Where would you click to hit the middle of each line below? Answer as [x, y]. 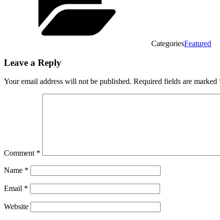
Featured [198, 43]
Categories [168, 43]
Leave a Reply [33, 62]
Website [16, 207]
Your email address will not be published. [68, 82]
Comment [20, 153]
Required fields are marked [176, 82]
